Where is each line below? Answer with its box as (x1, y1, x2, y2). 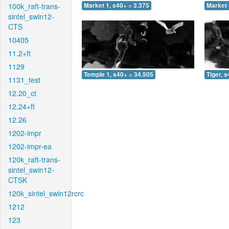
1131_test (8, 75, 40, 85)
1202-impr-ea (8, 141, 52, 151)
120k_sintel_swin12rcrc (8, 188, 84, 198)
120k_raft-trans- (8, 154, 60, 165)
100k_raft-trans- (8, 1, 60, 11)
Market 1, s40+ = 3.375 (84, 1, 149, 10)
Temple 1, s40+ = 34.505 (84, 70, 153, 79)
